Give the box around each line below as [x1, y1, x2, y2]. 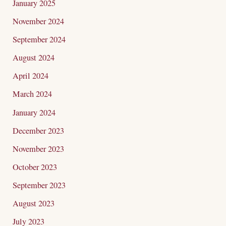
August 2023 [13, 198, 55, 209]
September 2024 [13, 34, 66, 45]
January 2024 [13, 106, 56, 118]
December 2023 [13, 125, 65, 136]
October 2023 [13, 161, 58, 173]
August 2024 [13, 52, 55, 64]
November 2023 [13, 143, 65, 154]
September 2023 [13, 179, 66, 191]
